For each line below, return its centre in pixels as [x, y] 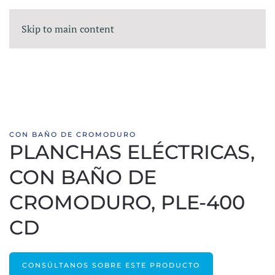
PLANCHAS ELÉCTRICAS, [132, 152]
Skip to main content [68, 29]
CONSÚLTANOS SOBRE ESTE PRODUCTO [111, 265]
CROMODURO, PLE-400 [127, 202]
